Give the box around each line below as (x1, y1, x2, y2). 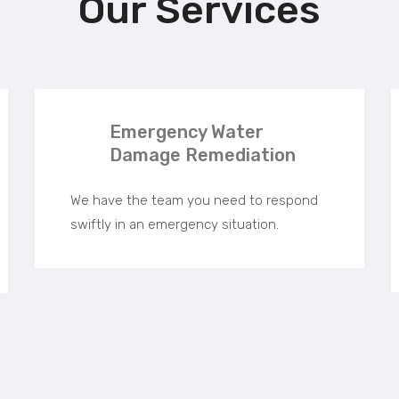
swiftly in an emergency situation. (70, 216, 279, 233)
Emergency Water (110, 121, 264, 143)
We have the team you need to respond (70, 192, 318, 209)
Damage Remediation (110, 144, 296, 167)
